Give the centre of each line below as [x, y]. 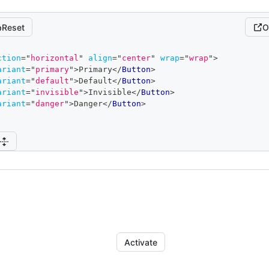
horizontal [55, 58]
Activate [141, 242]
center [136, 58]
